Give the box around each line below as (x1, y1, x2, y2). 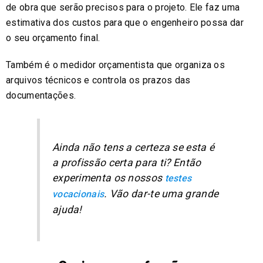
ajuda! (52, 204, 82, 216)
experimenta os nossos (52, 172, 165, 184)
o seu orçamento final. (6, 32, 100, 43)
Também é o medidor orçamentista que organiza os (6, 59, 225, 70)
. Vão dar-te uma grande (104, 188, 219, 200)
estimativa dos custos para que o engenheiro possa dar (6, 16, 244, 28)
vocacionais (52, 188, 104, 200)
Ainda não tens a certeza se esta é (52, 141, 215, 154)
